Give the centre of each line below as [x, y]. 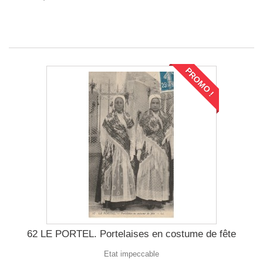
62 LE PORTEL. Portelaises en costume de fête [131, 234]
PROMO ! [200, 82]
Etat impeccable [131, 254]
